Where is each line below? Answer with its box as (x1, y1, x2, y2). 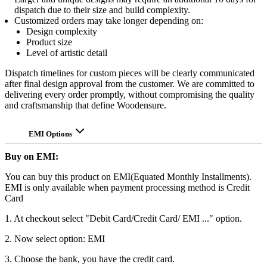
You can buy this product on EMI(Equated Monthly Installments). (5, 172, 252, 182)
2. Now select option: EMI (5, 234, 105, 244)
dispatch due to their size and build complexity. (14, 5, 190, 15)
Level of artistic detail (26, 48, 107, 58)
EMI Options (29, 129, 74, 139)
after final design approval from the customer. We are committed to (5, 79, 254, 89)
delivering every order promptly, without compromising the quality (5, 89, 254, 100)
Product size (26, 37, 72, 48)
